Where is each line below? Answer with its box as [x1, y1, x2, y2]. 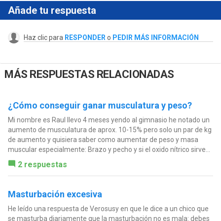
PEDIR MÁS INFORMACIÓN [112, 34, 199, 42]
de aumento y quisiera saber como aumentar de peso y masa [7, 135, 198, 144]
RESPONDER [64, 34, 106, 42]
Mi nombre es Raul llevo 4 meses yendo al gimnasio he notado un [7, 115, 210, 124]
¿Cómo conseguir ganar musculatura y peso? [7, 100, 192, 110]
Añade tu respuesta [7, 4, 96, 17]
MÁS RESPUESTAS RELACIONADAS [4, 68, 174, 81]
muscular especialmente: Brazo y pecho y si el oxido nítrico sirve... [7, 145, 210, 153]
